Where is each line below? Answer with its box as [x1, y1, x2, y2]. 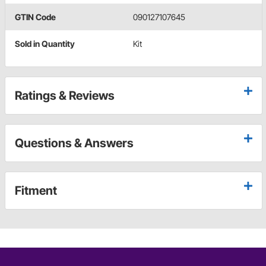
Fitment [15, 183, 57, 198]
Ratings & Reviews [15, 88, 115, 103]
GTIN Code [15, 12, 56, 23]
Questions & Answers [15, 136, 134, 151]
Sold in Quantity [15, 39, 75, 49]
